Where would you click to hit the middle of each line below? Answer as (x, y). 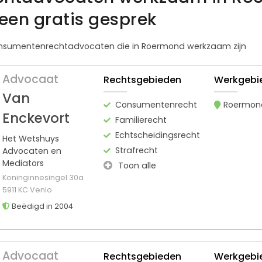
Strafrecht (136, 150)
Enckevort (36, 118)
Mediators (23, 163)
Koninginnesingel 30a (43, 177)
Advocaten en (32, 151)
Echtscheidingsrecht (157, 135)
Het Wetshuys (31, 138)
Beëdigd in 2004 (42, 206)
